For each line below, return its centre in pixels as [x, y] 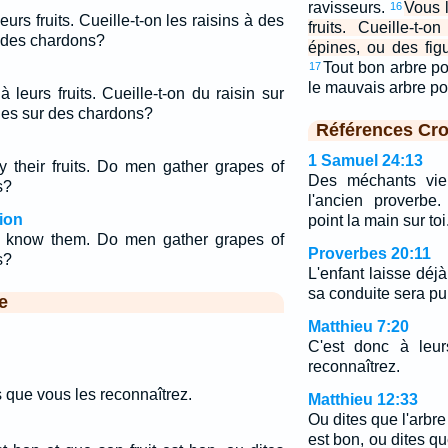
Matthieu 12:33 [362, 399]
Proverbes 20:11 [369, 253]
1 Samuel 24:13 [365, 160]
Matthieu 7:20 [358, 326]
